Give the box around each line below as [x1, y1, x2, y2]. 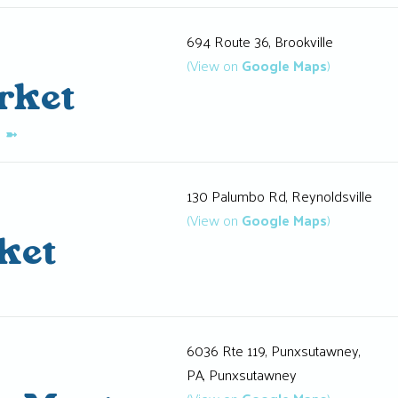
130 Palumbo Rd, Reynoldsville [186, 182, 372, 209]
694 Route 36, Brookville [186, 28, 333, 54]
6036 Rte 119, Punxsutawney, [186, 338, 361, 364]
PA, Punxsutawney [186, 362, 297, 388]
